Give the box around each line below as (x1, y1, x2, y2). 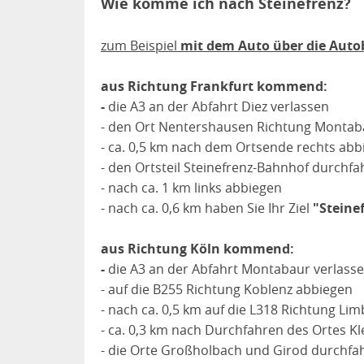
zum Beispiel (101, 37, 180, 54)
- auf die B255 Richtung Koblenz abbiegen (101, 280, 353, 298)
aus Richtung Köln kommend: (101, 240, 294, 258)
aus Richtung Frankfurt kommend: (101, 77, 327, 95)
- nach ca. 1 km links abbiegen (101, 179, 282, 197)
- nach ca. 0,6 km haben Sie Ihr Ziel (101, 199, 313, 217)
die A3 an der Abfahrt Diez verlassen (108, 97, 329, 115)
